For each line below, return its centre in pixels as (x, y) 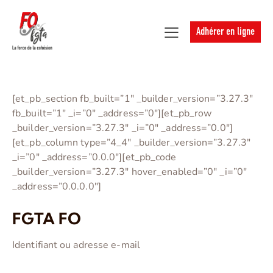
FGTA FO (47, 219)
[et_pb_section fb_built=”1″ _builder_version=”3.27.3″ (133, 99)
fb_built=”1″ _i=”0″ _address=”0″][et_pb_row (112, 114)
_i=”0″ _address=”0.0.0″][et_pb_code (94, 158)
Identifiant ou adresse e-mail (76, 245)
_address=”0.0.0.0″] (57, 187)
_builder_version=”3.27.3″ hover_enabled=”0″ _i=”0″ (130, 172)
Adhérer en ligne (225, 32)
